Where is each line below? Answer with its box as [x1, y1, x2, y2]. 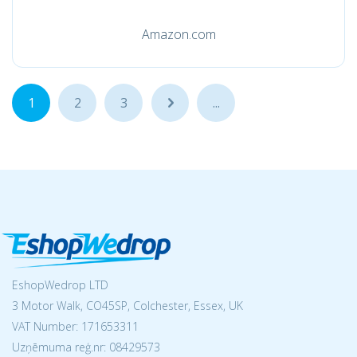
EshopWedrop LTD [12, 277, 108, 292]
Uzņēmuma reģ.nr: [12, 339, 109, 355]
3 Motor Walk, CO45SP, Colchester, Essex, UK [12, 298, 243, 313]
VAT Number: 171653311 [12, 319, 139, 334]
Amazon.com [141, 25, 216, 43]
